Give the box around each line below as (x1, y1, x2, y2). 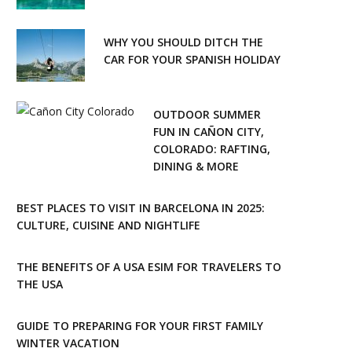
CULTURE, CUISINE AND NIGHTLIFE (16, 217, 200, 233)
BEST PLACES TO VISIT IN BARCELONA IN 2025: (16, 200, 265, 215)
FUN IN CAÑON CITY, (153, 123, 264, 139)
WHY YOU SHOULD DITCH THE (104, 34, 263, 49)
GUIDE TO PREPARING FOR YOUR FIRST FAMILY (16, 317, 263, 333)
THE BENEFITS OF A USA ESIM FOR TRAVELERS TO (16, 258, 281, 274)
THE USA (16, 276, 63, 291)
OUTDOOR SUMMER (153, 106, 261, 122)
